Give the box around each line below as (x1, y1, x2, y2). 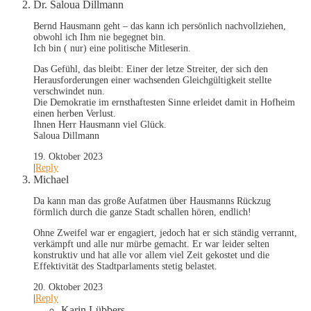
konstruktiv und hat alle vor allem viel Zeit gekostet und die (33, 250, 269, 261)
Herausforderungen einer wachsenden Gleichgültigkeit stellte (33, 75, 271, 86)
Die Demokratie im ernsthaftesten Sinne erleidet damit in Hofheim (33, 97, 295, 108)
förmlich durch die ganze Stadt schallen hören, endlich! (33, 207, 251, 218)
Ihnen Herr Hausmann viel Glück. (33, 119, 167, 131)
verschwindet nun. (33, 86, 105, 97)
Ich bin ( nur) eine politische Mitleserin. (33, 43, 191, 54)
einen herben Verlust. (33, 108, 116, 119)
